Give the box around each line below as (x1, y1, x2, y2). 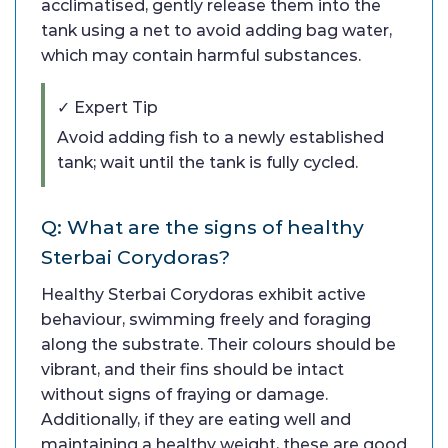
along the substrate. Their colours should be (41, 334, 396, 354)
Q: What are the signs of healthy (41, 214, 364, 239)
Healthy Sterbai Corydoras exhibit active (41, 284, 366, 304)
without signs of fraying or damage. (41, 384, 328, 404)
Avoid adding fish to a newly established (57, 127, 384, 147)
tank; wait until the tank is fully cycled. (57, 152, 358, 172)
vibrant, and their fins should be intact (41, 359, 344, 379)
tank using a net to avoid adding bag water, (41, 20, 392, 40)
